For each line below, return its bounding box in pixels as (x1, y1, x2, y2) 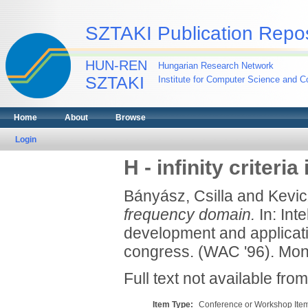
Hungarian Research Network (158, 60, 274, 71)
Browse (115, 113, 146, 122)
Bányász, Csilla (123, 187, 233, 205)
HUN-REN (85, 58, 147, 73)
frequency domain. (123, 206, 255, 223)
